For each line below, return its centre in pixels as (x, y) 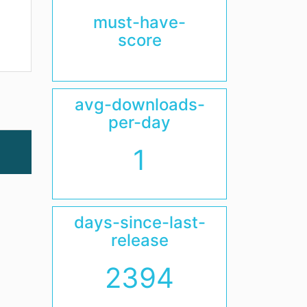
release (139, 241)
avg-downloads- (139, 105)
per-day (139, 123)
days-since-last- (139, 223)
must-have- (139, 23)
